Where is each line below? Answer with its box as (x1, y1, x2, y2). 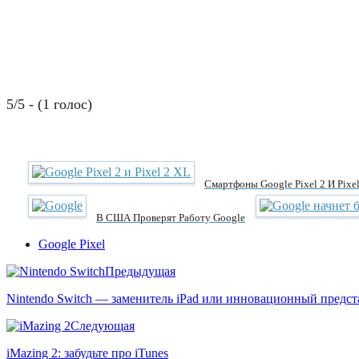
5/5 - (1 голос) (6, 95, 92, 112)
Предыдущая (105, 264, 175, 278)
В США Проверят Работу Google (96, 211, 245, 224)
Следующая (71, 318, 135, 333)
